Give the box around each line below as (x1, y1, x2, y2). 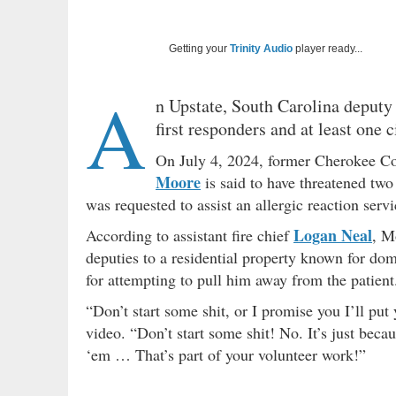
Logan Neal (293, 224, 372, 247)
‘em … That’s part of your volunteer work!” (86, 344, 366, 366)
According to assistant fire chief (86, 225, 293, 247)
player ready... (293, 42, 362, 56)
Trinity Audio (230, 42, 293, 56)
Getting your (169, 42, 230, 56)
